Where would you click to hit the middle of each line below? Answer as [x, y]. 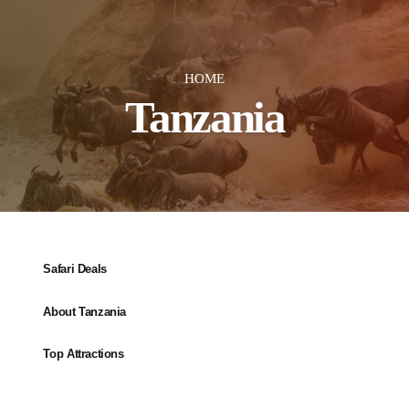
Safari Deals [75, 269]
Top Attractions [84, 354]
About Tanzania [84, 311]
